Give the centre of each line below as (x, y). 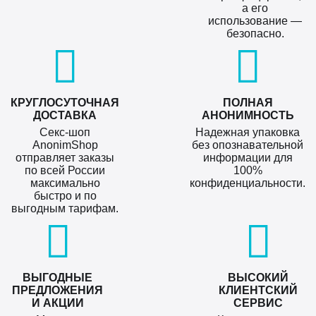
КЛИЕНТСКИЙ (259, 290)
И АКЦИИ (57, 303)
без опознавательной (248, 145)
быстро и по (65, 196)
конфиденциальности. (248, 183)
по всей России (65, 170)
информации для (248, 158)
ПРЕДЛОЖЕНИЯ (58, 290)
